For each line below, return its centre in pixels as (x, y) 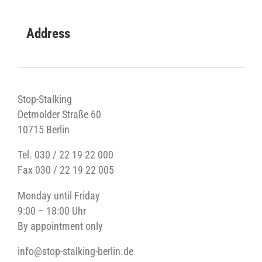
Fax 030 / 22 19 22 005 (66, 170)
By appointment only (60, 226)
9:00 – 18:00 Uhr (52, 211)
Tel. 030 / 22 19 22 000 (65, 155)
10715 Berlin (44, 130)
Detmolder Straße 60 (59, 114)
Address (48, 34)
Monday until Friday (59, 196)
